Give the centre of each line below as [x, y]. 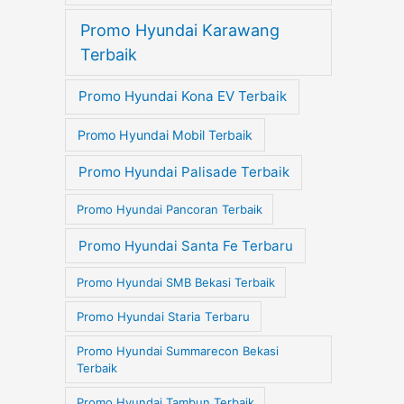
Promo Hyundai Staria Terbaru [163, 316]
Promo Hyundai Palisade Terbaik [184, 172]
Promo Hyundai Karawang [180, 30]
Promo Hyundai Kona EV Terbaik [182, 96]
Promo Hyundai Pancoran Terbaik [169, 209]
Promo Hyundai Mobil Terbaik [165, 134]
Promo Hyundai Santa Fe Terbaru [185, 245]
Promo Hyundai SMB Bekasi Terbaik [175, 282]
